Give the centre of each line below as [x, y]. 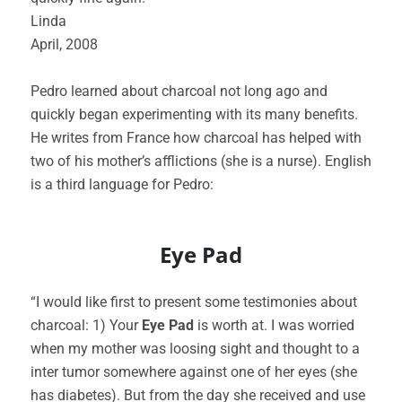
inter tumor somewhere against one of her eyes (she [194, 372]
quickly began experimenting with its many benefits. [194, 114]
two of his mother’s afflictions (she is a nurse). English [201, 161]
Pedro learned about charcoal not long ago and [179, 91]
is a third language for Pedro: [122, 184]
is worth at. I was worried [274, 325]
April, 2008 [64, 44]
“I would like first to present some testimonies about [194, 302]
